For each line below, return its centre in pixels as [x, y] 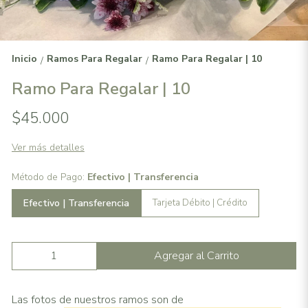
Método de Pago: [49, 177]
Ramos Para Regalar [94, 58]
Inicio [24, 58]
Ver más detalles [48, 147]
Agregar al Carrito [197, 255]
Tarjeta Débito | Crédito [200, 203]
